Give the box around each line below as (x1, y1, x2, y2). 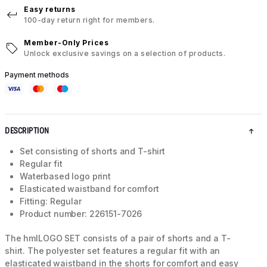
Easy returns (24, 5, 75, 14)
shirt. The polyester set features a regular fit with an (5, 246, 221, 256)
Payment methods (5, 70, 69, 80)
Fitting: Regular (20, 196, 82, 207)
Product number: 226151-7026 (20, 209, 142, 219)
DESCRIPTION (5, 126, 49, 136)
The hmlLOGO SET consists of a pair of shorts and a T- (5, 233, 231, 244)
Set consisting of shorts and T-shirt (20, 146, 165, 157)
